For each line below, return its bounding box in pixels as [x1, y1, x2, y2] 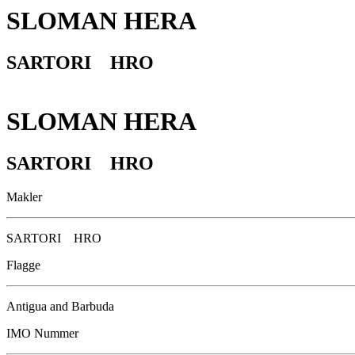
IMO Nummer [6, 326, 78, 341]
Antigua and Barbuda [6, 300, 114, 314]
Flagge [6, 258, 40, 273]
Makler [6, 190, 42, 204]
